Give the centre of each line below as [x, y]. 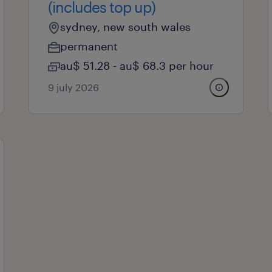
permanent [89, 46]
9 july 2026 [73, 87]
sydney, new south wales [125, 27]
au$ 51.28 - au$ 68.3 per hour [137, 66]
